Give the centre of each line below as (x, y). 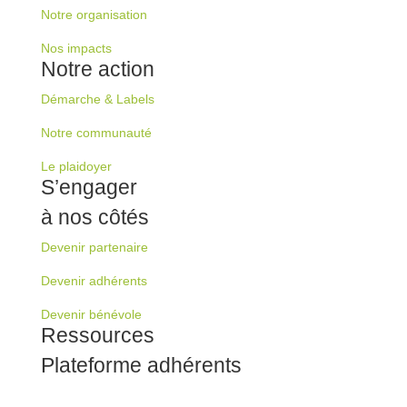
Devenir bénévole (91, 314)
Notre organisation (94, 14)
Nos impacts (76, 48)
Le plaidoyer (76, 166)
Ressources (97, 335)
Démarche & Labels (97, 99)
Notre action (97, 69)
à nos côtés (94, 217)
